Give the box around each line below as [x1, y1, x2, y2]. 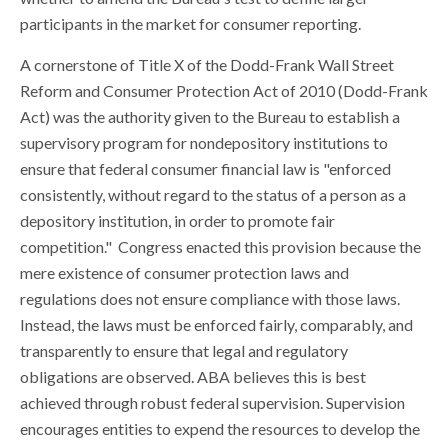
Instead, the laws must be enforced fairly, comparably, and [20, 315, 413, 334]
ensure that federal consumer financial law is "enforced [20, 159, 391, 178]
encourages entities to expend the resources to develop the [20, 419, 420, 438]
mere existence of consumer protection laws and [20, 263, 349, 282]
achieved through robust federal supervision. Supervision [20, 393, 405, 412]
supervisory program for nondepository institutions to [20, 133, 388, 152]
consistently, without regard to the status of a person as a [20, 185, 406, 204]
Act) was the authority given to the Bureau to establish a [20, 107, 400, 126]
